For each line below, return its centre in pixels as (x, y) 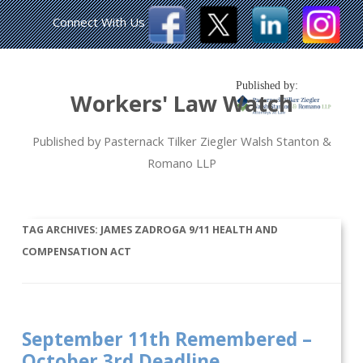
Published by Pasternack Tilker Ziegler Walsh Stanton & (181, 141)
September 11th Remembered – (167, 339)
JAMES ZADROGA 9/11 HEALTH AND (190, 229)
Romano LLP (181, 163)
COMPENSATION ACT (77, 251)
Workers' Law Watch (181, 103)
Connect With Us (99, 22)
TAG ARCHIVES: (62, 229)
